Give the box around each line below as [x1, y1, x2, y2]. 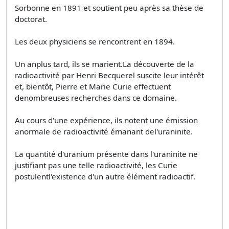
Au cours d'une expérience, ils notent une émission [15, 114, 198, 125]
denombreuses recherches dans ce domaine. [15, 92, 177, 103]
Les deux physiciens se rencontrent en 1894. [15, 36, 175, 47]
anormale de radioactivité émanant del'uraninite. [15, 126, 193, 136]
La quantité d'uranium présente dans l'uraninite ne [15, 148, 198, 159]
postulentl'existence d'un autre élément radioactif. [15, 171, 195, 181]
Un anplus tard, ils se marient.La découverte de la [15, 58, 194, 69]
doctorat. [15, 13, 47, 24]
